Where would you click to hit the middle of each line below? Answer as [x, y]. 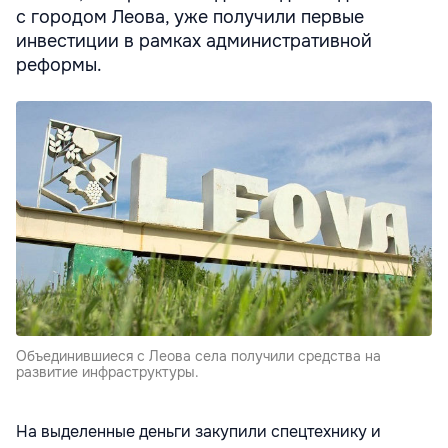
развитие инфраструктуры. [107, 372]
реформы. [59, 65]
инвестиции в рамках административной [194, 41]
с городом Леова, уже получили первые [190, 17]
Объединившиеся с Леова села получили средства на [198, 356]
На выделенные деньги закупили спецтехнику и [198, 432]
